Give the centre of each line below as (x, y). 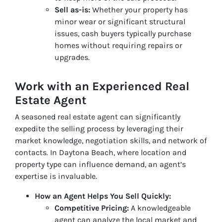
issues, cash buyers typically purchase (123, 33)
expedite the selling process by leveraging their (99, 128)
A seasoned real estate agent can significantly (98, 116)
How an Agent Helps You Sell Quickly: (103, 196)
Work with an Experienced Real (102, 86)
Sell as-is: (72, 9)
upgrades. (72, 57)
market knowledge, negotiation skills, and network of (111, 140)
